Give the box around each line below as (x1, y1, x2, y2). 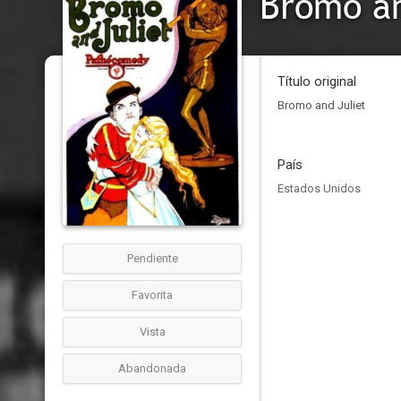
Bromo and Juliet (277, 98, 365, 112)
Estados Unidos (277, 182, 361, 195)
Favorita (132, 288, 173, 302)
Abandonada (118, 362, 186, 375)
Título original (277, 73, 356, 90)
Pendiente (126, 252, 178, 265)
